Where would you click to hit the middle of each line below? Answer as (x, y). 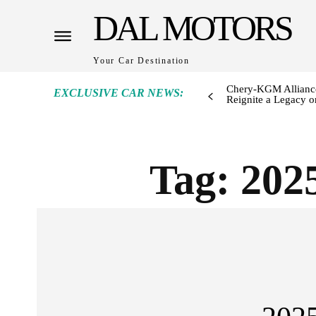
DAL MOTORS (192, 28)
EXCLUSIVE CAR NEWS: (119, 93)
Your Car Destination (141, 61)
